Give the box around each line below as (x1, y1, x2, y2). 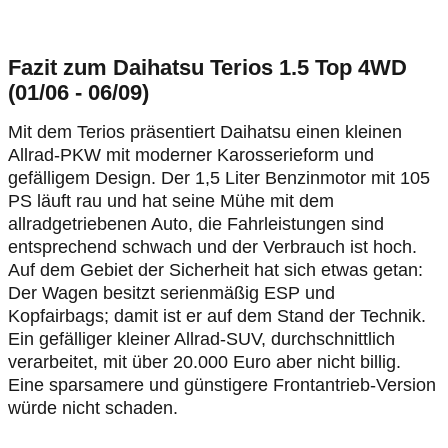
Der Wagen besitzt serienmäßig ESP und (8, 283, 335, 303)
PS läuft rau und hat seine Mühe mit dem (8, 191, 334, 211)
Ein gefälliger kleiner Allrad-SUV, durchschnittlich (8, 329, 395, 349)
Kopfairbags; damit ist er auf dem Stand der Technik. (8, 306, 426, 326)
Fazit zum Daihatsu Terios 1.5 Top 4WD (8, 55, 407, 80)
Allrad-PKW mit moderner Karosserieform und (8, 145, 374, 165)
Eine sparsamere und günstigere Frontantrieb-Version (8, 375, 436, 395)
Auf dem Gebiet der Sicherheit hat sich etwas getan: (8, 260, 423, 280)
